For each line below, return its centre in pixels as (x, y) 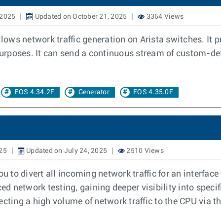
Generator (94, 92)
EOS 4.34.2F (35, 92)
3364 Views (164, 17)
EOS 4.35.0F (153, 92)
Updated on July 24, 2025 (66, 151)
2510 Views (144, 151)
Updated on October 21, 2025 (80, 17)
